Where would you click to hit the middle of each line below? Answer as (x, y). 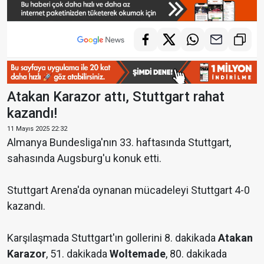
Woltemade (138, 254)
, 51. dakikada (78, 254)
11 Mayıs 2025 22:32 (37, 129)
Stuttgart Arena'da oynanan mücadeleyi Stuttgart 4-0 (128, 190)
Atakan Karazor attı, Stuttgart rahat (116, 97)
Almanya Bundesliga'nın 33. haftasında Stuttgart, (119, 143)
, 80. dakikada (196, 254)
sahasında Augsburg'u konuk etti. (84, 159)
